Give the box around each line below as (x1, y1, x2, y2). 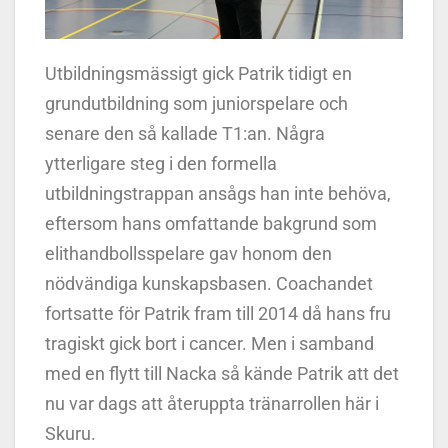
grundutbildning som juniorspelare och (45, 93, 348, 115)
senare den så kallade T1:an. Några (45, 123, 325, 145)
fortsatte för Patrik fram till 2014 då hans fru (45, 303, 391, 325)
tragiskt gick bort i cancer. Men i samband (45, 333, 374, 355)
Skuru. (45, 423, 96, 445)
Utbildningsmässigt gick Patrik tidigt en (45, 63, 352, 85)
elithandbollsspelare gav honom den (45, 243, 332, 265)
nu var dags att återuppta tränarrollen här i (45, 393, 379, 415)
